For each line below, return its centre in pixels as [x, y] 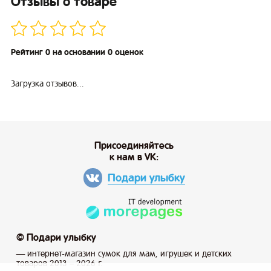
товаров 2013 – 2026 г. [60, 263]
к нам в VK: [134, 157]
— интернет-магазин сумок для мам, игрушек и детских [124, 253]
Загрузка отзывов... [47, 83]
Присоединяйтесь [134, 146]
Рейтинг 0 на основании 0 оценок [77, 52]
